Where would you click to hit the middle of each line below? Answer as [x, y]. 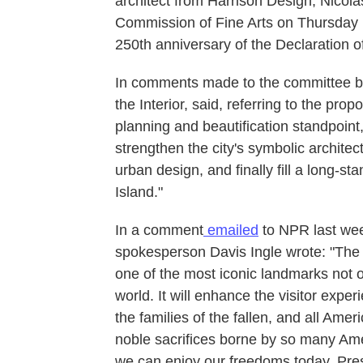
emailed [231, 230]
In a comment [159, 230]
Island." [139, 192]
